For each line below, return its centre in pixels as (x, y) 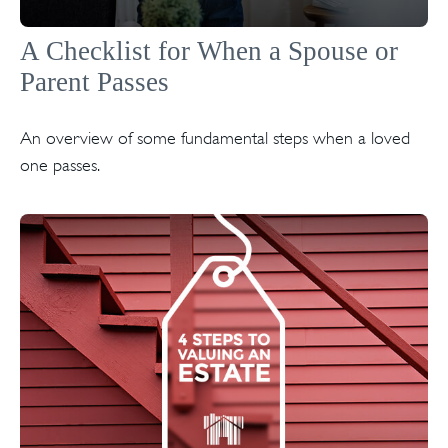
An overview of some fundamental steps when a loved (215, 137)
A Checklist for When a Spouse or (209, 50)
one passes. (60, 164)
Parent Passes (94, 81)
